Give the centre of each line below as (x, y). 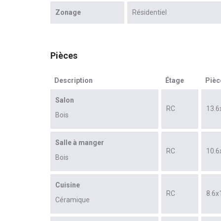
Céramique (73, 200)
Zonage (68, 13)
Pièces (64, 56)
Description (74, 81)
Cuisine (68, 185)
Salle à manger (80, 143)
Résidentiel (149, 13)
